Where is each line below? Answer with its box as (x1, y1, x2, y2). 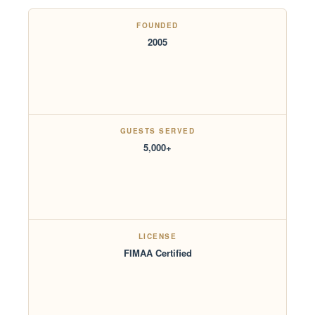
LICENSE (138, 231, 177, 242)
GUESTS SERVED (120, 126, 195, 136)
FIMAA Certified (123, 246, 192, 260)
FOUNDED (136, 20, 179, 31)
